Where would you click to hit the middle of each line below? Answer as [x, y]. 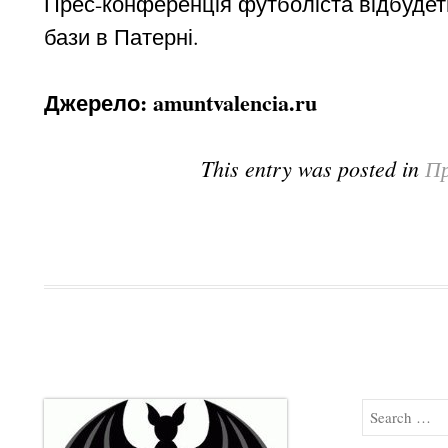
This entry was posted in [313, 168]
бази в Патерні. [121, 36]
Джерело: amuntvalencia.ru [180, 102]
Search [391, 415]
